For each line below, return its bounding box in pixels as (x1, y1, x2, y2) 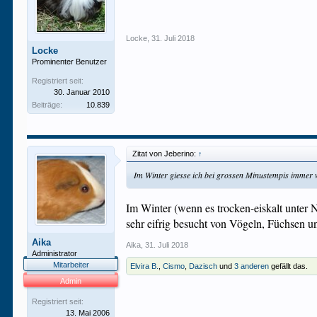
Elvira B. (130, 262, 159, 270)
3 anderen (234, 262, 270, 270)
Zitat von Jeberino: (132, 149, 199, 158)
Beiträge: (32, 100, 63, 109)
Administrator (32, 249, 78, 258)
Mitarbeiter (52, 260, 89, 269)
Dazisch (189, 262, 218, 270)
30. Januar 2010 (54, 88, 110, 96)
